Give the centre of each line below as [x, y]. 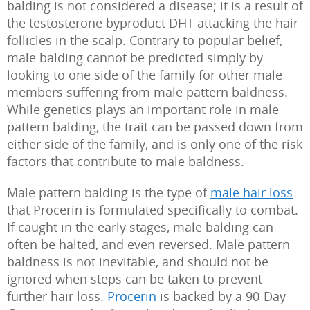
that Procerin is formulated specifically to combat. [153, 210]
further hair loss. [57, 296]
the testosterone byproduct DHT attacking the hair [153, 23]
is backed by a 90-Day [221, 296]
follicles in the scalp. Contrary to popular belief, [145, 40]
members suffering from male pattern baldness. [147, 92]
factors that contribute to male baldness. [126, 161]
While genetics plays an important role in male [143, 109]
